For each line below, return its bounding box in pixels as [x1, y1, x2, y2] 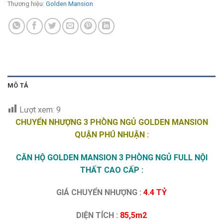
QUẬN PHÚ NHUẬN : [74, 129, 149, 139]
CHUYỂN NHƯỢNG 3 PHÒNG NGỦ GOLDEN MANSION [15, 117, 208, 127]
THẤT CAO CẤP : [80, 165, 143, 175]
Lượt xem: [19, 105, 54, 114]
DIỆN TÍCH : [76, 211, 120, 221]
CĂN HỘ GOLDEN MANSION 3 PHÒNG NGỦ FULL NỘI [15, 152, 208, 162]
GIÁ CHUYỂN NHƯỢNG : [56, 188, 143, 198]
